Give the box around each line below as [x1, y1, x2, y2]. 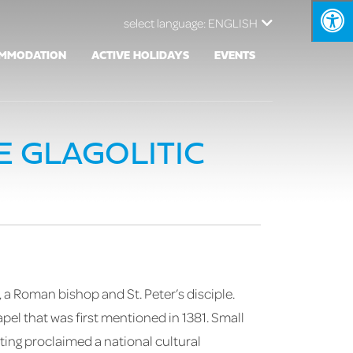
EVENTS [214, 50, 256, 62]
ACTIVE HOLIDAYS [91, 50, 190, 62]
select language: [124, 14, 208, 32]
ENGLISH [208, 14, 258, 32]
